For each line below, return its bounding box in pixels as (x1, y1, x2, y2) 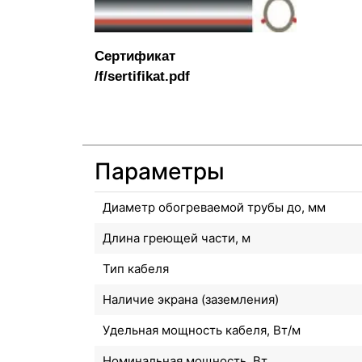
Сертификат (95, 47, 175, 64)
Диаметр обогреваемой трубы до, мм (103, 199, 326, 215)
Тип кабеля (103, 260, 169, 276)
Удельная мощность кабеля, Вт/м (103, 322, 301, 338)
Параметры (95, 157, 225, 185)
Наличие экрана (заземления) (103, 291, 279, 307)
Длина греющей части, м (103, 229, 250, 246)
